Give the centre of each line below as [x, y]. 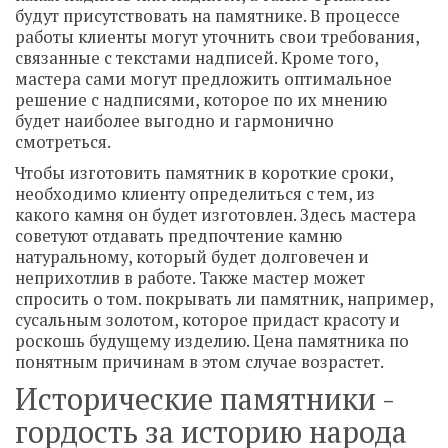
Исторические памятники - [204, 399]
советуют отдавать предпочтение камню [178, 236]
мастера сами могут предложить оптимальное [203, 79]
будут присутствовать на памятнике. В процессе [207, 16]
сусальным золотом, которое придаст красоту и [207, 320]
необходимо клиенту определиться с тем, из [195, 194]
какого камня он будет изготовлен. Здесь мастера [215, 215]
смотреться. [63, 142]
